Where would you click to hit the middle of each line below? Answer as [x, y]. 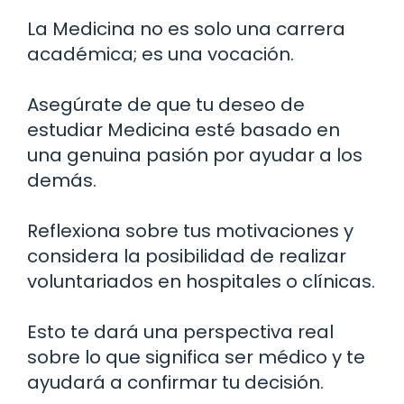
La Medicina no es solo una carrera [186, 29]
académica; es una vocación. [161, 55]
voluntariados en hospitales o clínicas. [201, 282]
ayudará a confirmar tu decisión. [175, 383]
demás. [62, 181]
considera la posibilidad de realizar [187, 257]
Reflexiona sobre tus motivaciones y [190, 231]
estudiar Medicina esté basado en [184, 130]
